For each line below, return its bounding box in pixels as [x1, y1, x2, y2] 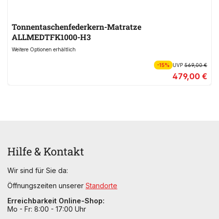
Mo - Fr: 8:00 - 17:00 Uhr [7, 204, 86, 213]
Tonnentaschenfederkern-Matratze [12, 21, 141, 32]
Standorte [86, 181, 117, 190]
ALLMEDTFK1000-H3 [12, 31, 91, 42]
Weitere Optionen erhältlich [12, 46, 76, 52]
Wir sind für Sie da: [7, 166, 68, 175]
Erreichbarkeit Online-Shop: [7, 196, 105, 205]
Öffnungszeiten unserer [7, 181, 86, 190]
